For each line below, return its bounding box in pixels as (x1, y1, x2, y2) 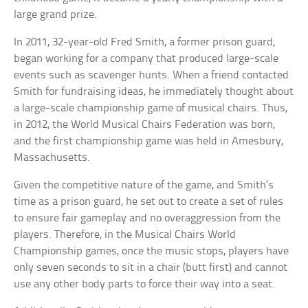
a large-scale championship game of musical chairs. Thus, (14, 102, 288, 115)
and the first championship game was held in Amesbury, (14, 135, 284, 148)
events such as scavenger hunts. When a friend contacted (14, 69, 289, 82)
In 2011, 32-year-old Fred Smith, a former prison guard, (14, 36, 276, 49)
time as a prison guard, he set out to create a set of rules (14, 196, 284, 208)
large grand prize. (14, 9, 98, 21)
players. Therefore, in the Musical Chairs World (14, 229, 236, 241)
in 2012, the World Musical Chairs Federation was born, (14, 119, 276, 131)
